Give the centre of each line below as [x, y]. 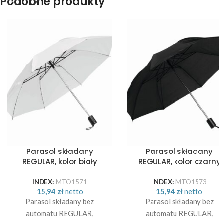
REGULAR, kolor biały [60, 162]
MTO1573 [191, 182]
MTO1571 [72, 182]
